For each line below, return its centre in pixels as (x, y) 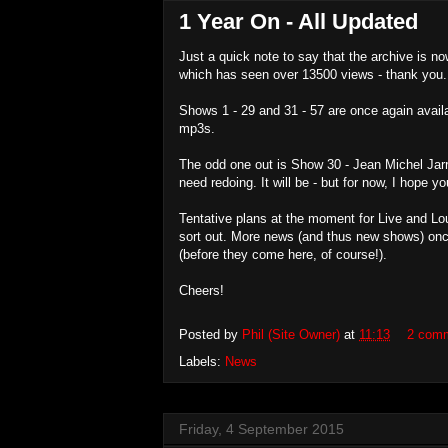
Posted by (210, 334)
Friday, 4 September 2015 (261, 428)
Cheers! (201, 290)
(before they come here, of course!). (283, 254)
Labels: (202, 361)
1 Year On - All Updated (298, 21)
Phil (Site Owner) (291, 334)
